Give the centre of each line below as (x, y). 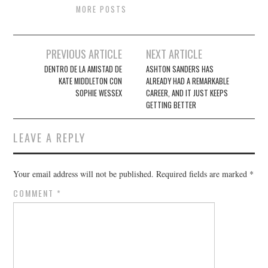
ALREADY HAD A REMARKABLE (188, 81)
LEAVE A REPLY (50, 138)
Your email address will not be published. (84, 174)
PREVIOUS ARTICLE (84, 54)
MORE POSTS (102, 10)
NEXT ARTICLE (174, 54)
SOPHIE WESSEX (98, 93)
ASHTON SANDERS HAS (180, 69)
